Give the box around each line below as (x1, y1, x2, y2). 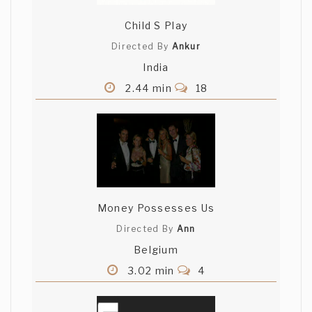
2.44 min (123, 82, 175, 95)
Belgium (133, 244, 179, 256)
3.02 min (125, 265, 178, 277)
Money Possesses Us (97, 202, 215, 214)
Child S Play (124, 19, 188, 32)
